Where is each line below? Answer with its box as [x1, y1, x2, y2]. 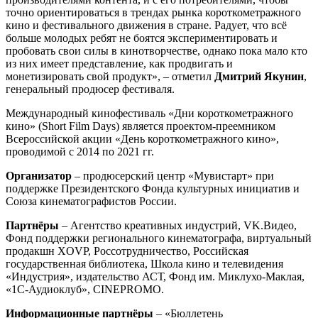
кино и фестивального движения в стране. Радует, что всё [6, 18, 287, 31]
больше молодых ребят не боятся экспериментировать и [6, 31, 278, 44]
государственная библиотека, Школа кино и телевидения [6, 257, 283, 270]
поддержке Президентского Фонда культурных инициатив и [6, 182, 300, 194]
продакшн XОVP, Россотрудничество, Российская [6, 244, 248, 257]
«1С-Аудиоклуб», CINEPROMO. [6, 283, 164, 295]
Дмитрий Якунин [214, 70, 304, 82]
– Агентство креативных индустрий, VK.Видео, [59, 219, 297, 231]
